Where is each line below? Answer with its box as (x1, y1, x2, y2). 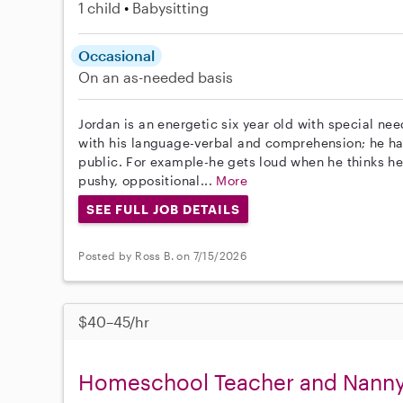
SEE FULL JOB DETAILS (86, 201, 240, 217)
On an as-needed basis (78, 67, 234, 85)
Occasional (78, 46, 156, 64)
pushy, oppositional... (78, 172, 217, 188)
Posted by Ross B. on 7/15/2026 (78, 248, 247, 262)
